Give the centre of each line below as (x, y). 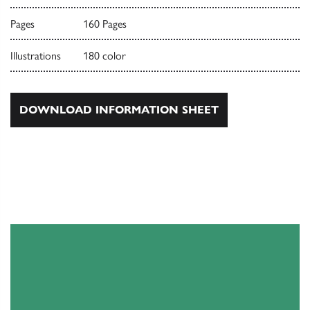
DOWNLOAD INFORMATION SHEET (119, 110)
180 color (104, 56)
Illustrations (36, 56)
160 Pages (104, 24)
